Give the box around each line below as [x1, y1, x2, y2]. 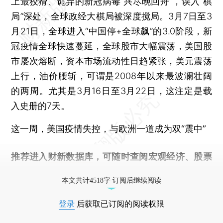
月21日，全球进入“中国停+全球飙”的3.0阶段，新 [11, 25, 212, 36]
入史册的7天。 [11, 100, 70, 111]
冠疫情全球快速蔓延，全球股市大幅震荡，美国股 [11, 40, 212, 51]
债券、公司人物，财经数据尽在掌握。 [11, 166, 164, 177]
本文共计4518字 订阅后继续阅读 [62, 176, 161, 184]
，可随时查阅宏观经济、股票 [93, 151, 212, 162]
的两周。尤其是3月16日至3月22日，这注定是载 [11, 85, 212, 96]
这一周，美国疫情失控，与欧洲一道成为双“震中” [11, 123, 207, 134]
